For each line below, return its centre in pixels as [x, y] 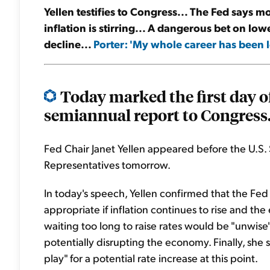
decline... [69, 44]
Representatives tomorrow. [107, 164]
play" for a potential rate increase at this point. [151, 258]
